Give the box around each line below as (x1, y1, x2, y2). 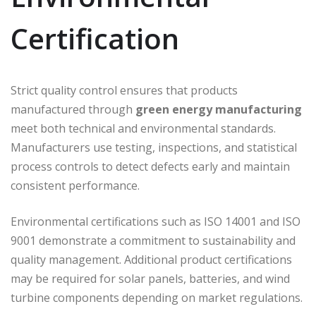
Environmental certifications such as (11, 214, 204, 230)
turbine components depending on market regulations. (11, 290, 303, 306)
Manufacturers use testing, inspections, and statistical (11, 140, 297, 156)
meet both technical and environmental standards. (11, 121, 276, 137)
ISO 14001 (204, 214, 257, 230)
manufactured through (11, 102, 135, 118)
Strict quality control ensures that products (11, 83, 238, 99)
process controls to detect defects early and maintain (11, 159, 290, 175)
